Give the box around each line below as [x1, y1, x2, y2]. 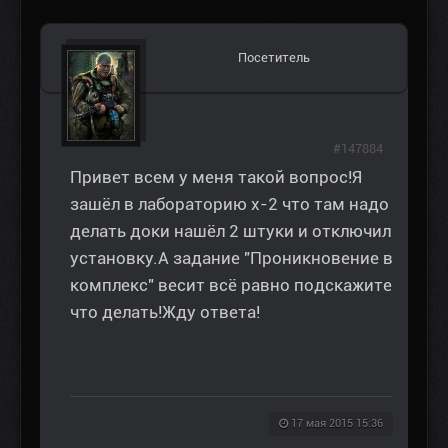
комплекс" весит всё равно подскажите [70, 275, 392, 296]
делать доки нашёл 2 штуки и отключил [70, 221, 391, 242]
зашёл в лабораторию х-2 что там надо [70, 194, 389, 215]
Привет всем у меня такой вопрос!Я [70, 167, 362, 188]
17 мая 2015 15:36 [291, 417, 383, 431]
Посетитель [238, 50, 310, 66]
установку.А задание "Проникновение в [70, 248, 393, 269]
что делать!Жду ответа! [70, 302, 260, 323]
